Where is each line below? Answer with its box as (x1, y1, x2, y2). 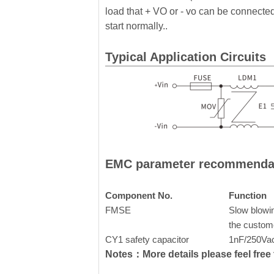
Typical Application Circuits (105, 50, 266, 64)
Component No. (105, 190, 172, 201)
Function (229, 190, 267, 201)
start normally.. (105, 21, 168, 31)
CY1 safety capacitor (105, 234, 189, 245)
